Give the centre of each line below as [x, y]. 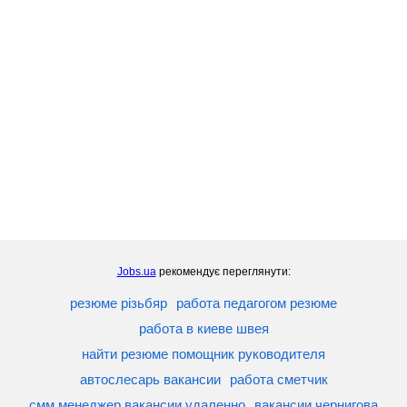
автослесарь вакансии [150, 380]
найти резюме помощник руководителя [203, 354]
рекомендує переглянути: [223, 272]
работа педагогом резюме [257, 303]
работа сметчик [278, 380]
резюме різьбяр [119, 303]
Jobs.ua [136, 272]
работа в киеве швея [203, 329]
